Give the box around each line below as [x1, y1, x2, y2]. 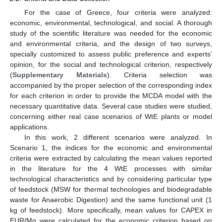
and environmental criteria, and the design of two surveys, [10, 39, 212, 48]
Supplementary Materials [12, 70, 107, 79]
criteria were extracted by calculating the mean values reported [10, 154, 212, 162]
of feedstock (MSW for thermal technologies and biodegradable [10, 185, 212, 193]
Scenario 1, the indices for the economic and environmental [10, 143, 212, 152]
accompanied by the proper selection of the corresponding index [10, 81, 212, 89]
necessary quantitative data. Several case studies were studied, [10, 102, 212, 110]
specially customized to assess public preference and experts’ [10, 50, 212, 58]
